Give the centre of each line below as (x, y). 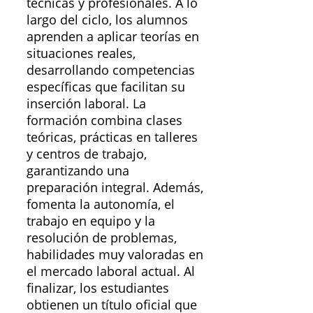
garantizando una (78, 171)
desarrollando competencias (111, 70)
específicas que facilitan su (106, 87)
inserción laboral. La (86, 104)
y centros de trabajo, (87, 154)
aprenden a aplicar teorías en (113, 37)
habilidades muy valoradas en (115, 255)
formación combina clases (104, 121)
